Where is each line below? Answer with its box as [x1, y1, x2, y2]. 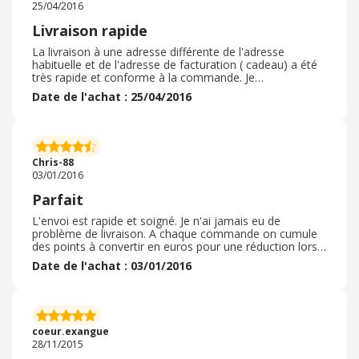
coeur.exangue [32, 325, 109, 338]
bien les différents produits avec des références [32, 95, 276, 111]
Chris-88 [32, 155, 74, 169]
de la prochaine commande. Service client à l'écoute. [32, 252, 303, 267]
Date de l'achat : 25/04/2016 [32, 89, 192, 104]
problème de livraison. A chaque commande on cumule [32, 226, 317, 241]
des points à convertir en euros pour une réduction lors [32, 239, 317, 254]
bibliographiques [32, 108, 116, 123]
